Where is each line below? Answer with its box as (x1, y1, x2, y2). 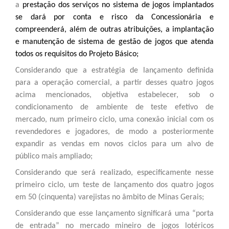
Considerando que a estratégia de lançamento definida (15, 66, 214, 75)
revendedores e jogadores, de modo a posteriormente (15, 127, 214, 136)
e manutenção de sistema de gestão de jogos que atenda (15, 37, 214, 46)
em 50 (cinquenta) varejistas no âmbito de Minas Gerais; (15, 193, 204, 201)
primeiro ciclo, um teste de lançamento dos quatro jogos (15, 180, 214, 189)
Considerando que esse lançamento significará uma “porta (15, 209, 214, 218)
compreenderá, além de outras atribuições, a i (15, 25, 174, 34)
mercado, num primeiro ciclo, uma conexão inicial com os (15, 115, 214, 124)
